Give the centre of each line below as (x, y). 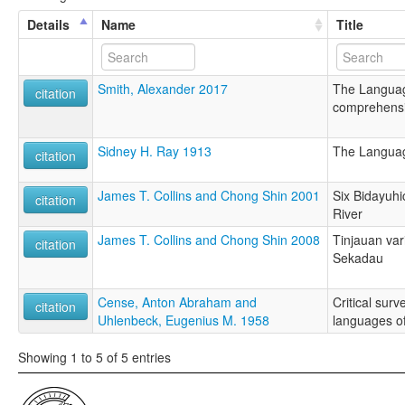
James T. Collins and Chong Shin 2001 (209, 195)
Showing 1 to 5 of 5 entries (94, 358)
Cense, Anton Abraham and (177, 301)
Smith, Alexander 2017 (163, 88)
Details (48, 24)
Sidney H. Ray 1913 (155, 151)
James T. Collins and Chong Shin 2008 (209, 239)
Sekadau (358, 257)
